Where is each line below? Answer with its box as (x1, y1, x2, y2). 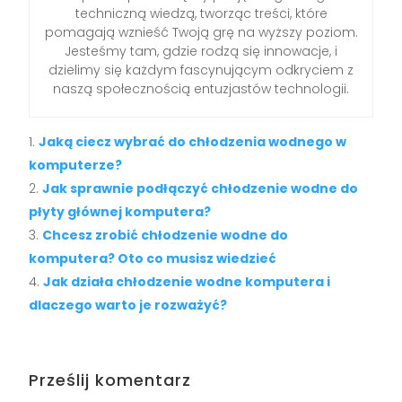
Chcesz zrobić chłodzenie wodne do (42, 225, 289, 244)
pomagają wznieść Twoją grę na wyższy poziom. (44, 22, 358, 41)
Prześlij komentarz (29, 368, 192, 391)
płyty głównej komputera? (29, 202, 212, 221)
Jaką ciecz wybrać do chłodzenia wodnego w (39, 132, 347, 151)
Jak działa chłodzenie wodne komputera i (43, 272, 331, 291)
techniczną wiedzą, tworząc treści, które (74, 4, 328, 22)
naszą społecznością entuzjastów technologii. (53, 79, 349, 98)
